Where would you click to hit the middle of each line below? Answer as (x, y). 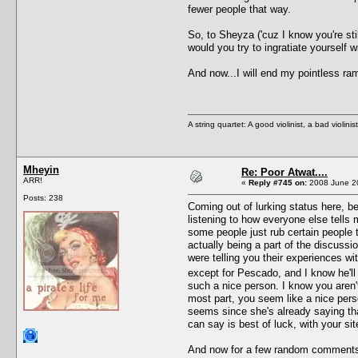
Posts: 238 (43, 197)
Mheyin (41, 169)
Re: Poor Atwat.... (284, 172)
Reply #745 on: (278, 182)
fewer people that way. (239, 9)
